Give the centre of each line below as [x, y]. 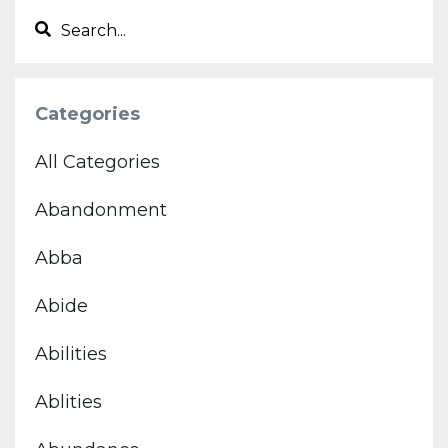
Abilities [71, 353]
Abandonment [101, 209]
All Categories [97, 161]
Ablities [68, 401]
